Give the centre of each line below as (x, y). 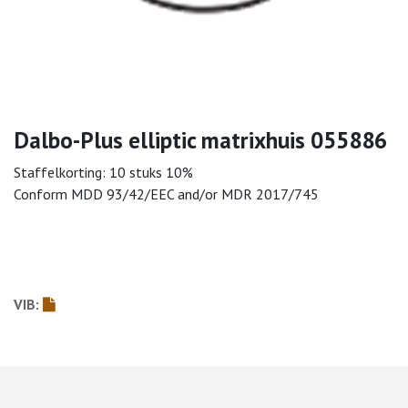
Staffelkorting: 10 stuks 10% (103, 172)
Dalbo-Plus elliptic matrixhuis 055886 (200, 139)
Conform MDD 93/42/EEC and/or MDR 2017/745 (166, 194)
